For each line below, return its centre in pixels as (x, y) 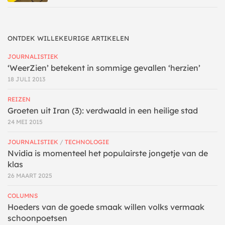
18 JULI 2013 (26, 79)
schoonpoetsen (37, 218)
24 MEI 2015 (25, 122)
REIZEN (19, 99)
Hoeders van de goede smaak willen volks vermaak (106, 207)
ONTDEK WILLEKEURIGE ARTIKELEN (68, 38)
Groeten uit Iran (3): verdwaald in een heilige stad (103, 110)
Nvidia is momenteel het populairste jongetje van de (108, 153)
